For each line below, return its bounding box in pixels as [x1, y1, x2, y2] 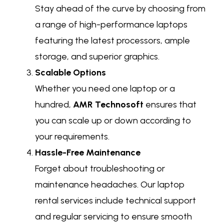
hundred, [35, 99, 73, 110]
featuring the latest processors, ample [35, 35, 190, 46]
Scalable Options [35, 67, 106, 78]
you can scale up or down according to [35, 115, 191, 126]
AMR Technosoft [73, 99, 143, 110]
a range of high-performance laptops [35, 19, 187, 30]
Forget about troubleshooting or [35, 163, 165, 174]
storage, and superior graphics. [35, 51, 159, 62]
